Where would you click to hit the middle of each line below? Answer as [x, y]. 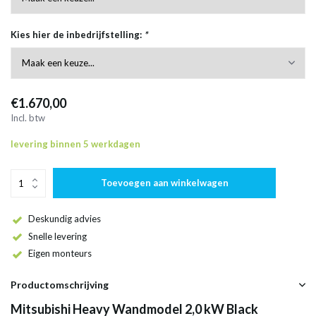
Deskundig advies [65, 219]
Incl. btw [28, 118]
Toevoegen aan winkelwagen [164, 183]
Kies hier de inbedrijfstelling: [77, 35]
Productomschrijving [60, 285]
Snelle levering [57, 236]
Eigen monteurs [60, 254]
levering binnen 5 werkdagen [75, 144]
